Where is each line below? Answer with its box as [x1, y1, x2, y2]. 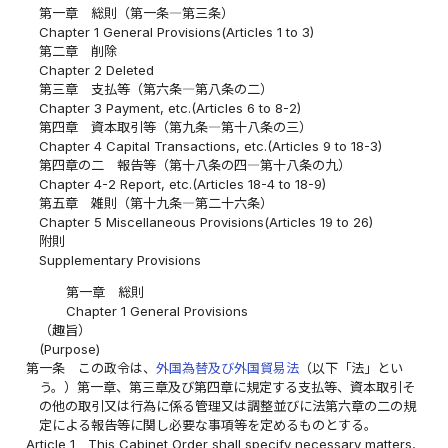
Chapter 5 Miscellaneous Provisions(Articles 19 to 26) [39, 213, 374, 230]
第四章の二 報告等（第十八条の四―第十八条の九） [39, 156, 352, 173]
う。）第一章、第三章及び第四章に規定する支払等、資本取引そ [39, 379, 416, 396]
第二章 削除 [39, 42, 118, 59]
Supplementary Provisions [39, 251, 202, 268]
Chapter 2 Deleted [39, 61, 155, 78]
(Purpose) [39, 341, 101, 358]
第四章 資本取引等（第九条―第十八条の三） [39, 118, 313, 135]
